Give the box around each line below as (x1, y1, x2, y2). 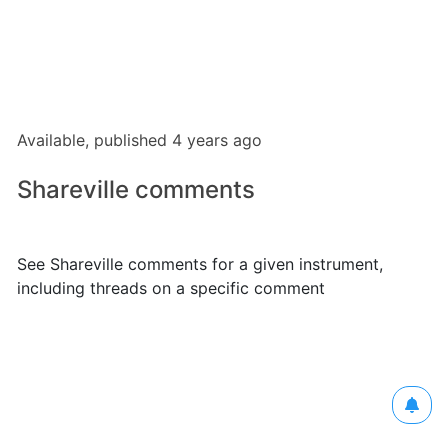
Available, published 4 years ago (17, 130, 262, 150)
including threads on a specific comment (17, 278, 325, 298)
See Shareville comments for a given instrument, (17, 254, 383, 274)
